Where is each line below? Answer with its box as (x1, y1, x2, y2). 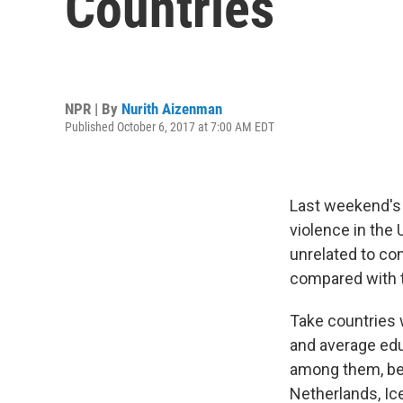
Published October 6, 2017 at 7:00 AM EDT (65, 119, 274, 134)
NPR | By (65, 99, 121, 118)
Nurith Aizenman (121, 99, 222, 118)
